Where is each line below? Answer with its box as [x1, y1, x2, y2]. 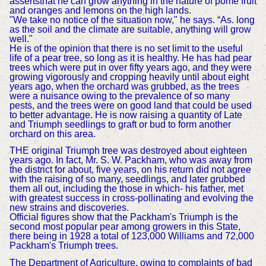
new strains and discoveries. [9, 202, 129, 213]
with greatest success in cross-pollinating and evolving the [9, 193, 254, 204]
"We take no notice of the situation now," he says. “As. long [9, 14, 255, 25]
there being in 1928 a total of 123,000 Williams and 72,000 [9, 231, 254, 242]
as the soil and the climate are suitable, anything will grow [9, 24, 251, 34]
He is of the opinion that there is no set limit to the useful [9, 43, 243, 53]
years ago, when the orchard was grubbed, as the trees [9, 81, 239, 91]
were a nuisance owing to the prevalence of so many [9, 90, 230, 101]
